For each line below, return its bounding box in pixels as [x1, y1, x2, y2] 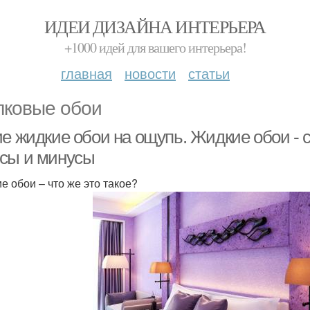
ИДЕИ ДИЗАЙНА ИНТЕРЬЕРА [44, 15, 266, 38]
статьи [188, 63, 230, 83]
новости [125, 63, 176, 83]
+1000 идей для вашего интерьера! [64, 38, 246, 57]
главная [61, 63, 112, 83]
